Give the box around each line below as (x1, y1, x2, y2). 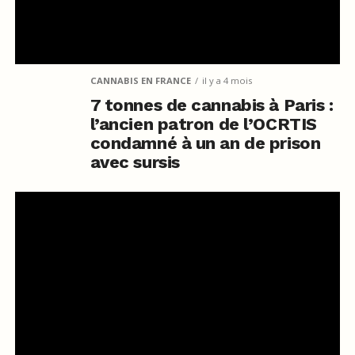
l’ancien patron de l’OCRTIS (90, 114, 317, 135)
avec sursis (90, 152, 180, 173)
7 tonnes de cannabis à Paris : (90, 95, 334, 116)
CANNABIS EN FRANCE (90, 74, 191, 87)
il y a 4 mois (201, 74, 252, 87)
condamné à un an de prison (90, 133, 321, 154)
